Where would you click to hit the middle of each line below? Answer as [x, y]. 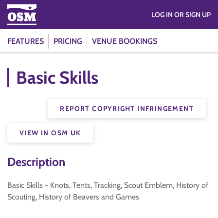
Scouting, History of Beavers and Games [73, 197]
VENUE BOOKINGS [125, 41]
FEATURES [26, 41]
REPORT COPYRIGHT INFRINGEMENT [127, 109]
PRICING [68, 41]
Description [36, 162]
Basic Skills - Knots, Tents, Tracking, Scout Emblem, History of [108, 185]
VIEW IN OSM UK [50, 133]
